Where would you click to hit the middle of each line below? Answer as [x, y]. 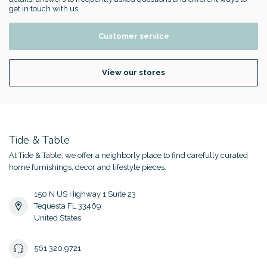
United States [58, 218]
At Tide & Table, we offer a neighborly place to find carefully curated [128, 156]
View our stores [133, 73]
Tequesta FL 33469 [68, 206]
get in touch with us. [44, 8]
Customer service [133, 36]
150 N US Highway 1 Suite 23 [85, 194]
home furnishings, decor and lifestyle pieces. [88, 167]
